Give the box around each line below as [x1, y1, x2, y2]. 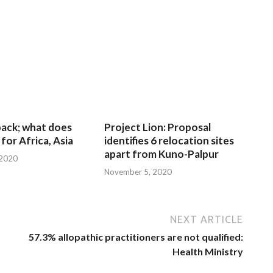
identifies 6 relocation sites [104, 134, 235, 147]
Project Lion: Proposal [104, 121, 211, 134]
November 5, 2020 [104, 166, 172, 177]
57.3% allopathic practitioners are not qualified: [29, 230, 243, 243]
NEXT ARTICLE [170, 213, 243, 225]
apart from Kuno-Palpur [104, 147, 219, 161]
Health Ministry [172, 245, 243, 257]
